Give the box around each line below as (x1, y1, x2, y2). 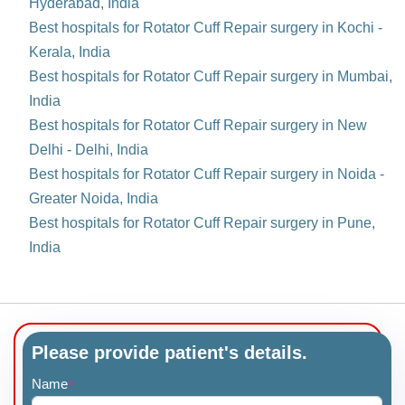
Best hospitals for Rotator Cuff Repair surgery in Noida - (29, 166, 384, 183)
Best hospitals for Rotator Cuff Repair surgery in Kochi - (29, 20, 382, 36)
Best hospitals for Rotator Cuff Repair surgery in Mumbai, (29, 69, 392, 85)
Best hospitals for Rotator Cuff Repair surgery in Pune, (29, 215, 375, 231)
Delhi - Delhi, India (29, 142, 148, 158)
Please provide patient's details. (32, 343, 307, 363)
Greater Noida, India (29, 191, 158, 207)
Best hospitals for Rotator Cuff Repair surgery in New (29, 118, 367, 134)
